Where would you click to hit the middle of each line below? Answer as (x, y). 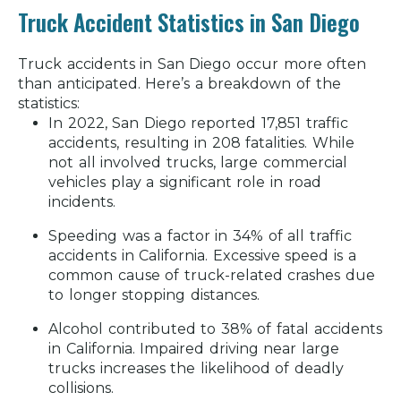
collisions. (81, 388)
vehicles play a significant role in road (185, 183)
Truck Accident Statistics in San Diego (189, 22)
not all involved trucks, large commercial (198, 163)
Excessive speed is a (282, 256)
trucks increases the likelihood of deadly (196, 369)
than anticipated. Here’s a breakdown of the (179, 84)
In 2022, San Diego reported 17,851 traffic (198, 124)
